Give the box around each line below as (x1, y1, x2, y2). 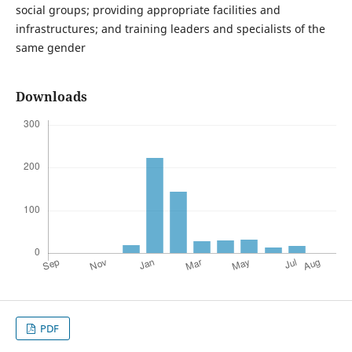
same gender (15, 39, 86, 55)
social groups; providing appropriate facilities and (15, 2, 280, 17)
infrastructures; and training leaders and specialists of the (15, 20, 325, 36)
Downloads (15, 87, 87, 105)
